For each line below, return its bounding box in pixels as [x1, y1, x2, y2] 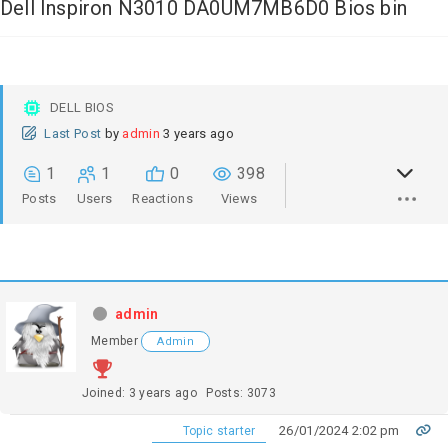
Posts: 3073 [206, 386, 276, 401]
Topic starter [179, 424, 256, 439]
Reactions [132, 191, 194, 207]
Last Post [44, 126, 102, 142]
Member [91, 334, 138, 349]
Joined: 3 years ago [82, 386, 198, 401]
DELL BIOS [50, 100, 114, 116]
